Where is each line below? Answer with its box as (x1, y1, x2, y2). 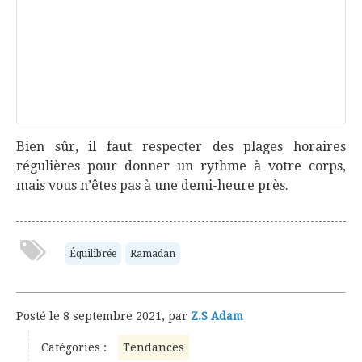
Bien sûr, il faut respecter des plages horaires (16, 139, 346, 154)
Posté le (16, 309, 63, 322)
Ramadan (130, 248, 175, 259)
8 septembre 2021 (63, 309, 162, 322)
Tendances (123, 341, 184, 354)
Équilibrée (69, 248, 116, 259)
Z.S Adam (191, 309, 243, 322)
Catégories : (41, 341, 107, 354)
